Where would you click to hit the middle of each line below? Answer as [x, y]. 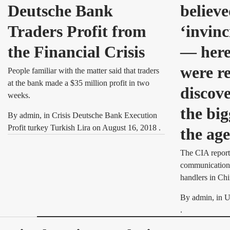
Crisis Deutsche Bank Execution [104, 115]
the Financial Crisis [76, 52]
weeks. [19, 95]
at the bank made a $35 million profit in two [79, 83]
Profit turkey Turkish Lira [50, 128]
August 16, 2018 [130, 128]
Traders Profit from [77, 31]
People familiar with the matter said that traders [83, 71]
